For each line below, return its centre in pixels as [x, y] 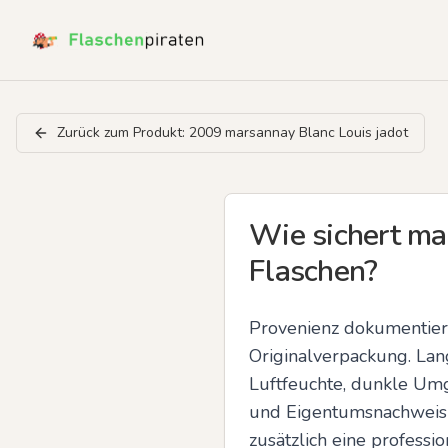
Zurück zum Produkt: [123, 132]
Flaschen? [313, 271]
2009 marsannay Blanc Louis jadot [298, 132]
